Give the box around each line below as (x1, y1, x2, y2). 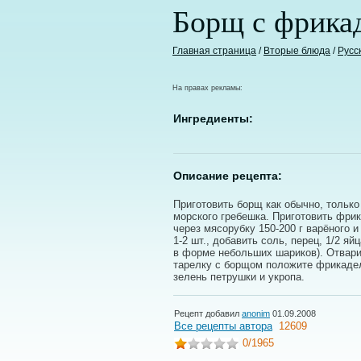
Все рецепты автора (174, 320, 272, 332)
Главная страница (172, 45, 256, 56)
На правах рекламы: (172, 84, 243, 92)
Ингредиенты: (173, 112, 253, 125)
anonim (242, 309, 270, 318)
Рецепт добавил (174, 309, 242, 318)
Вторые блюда (263, 45, 330, 56)
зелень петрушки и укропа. (173, 271, 305, 283)
